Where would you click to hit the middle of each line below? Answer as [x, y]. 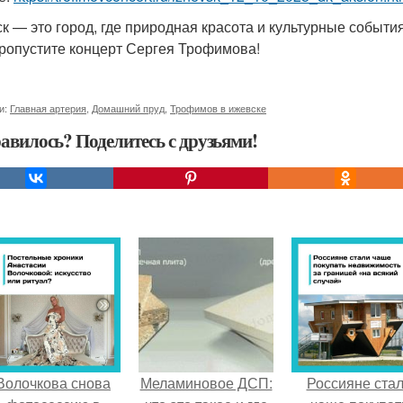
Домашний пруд [128, 108]
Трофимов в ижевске [218, 108]
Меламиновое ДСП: [206, 383]
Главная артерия [48, 108]
